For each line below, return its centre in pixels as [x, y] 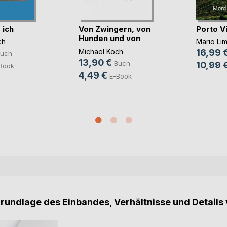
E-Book [120, 76]
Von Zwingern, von [114, 29]
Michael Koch [101, 52]
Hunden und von [109, 38]
